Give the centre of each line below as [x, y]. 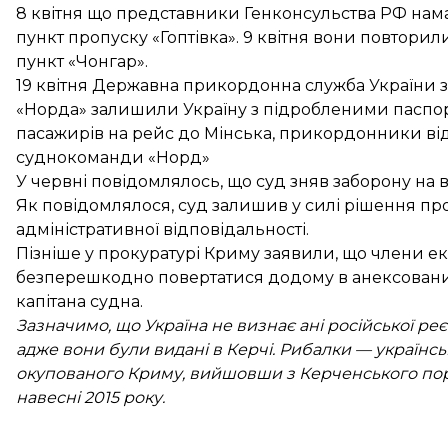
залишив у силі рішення [314, 205]
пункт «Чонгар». [82, 61]
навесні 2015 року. [90, 397]
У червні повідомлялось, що [136, 181]
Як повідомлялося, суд [114, 205]
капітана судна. [79, 301]
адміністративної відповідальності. [162, 229]
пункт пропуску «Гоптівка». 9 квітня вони [188, 37]
